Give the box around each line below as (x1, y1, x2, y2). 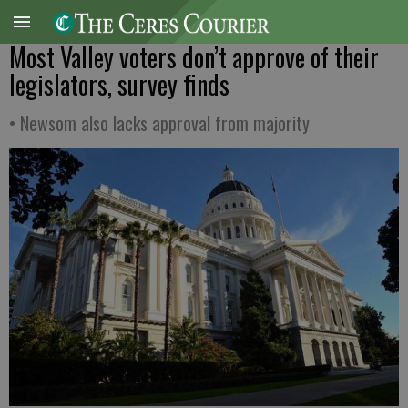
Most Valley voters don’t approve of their (9, 38, 379, 76)
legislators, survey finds (9, 66, 229, 103)
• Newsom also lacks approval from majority (9, 109, 310, 137)
